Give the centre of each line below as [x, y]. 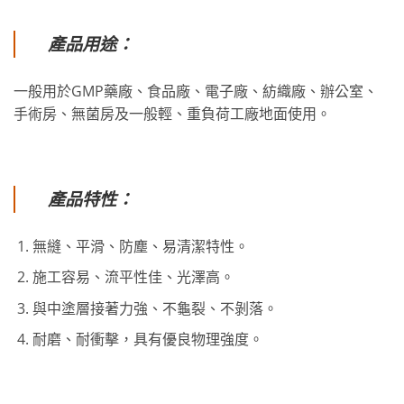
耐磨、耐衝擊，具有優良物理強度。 [147, 340]
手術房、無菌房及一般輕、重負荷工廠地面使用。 [172, 114]
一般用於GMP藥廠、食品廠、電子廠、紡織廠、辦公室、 [196, 92]
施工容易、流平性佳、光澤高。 [133, 277]
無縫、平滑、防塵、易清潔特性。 [140, 246]
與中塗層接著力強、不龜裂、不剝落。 [155, 308]
